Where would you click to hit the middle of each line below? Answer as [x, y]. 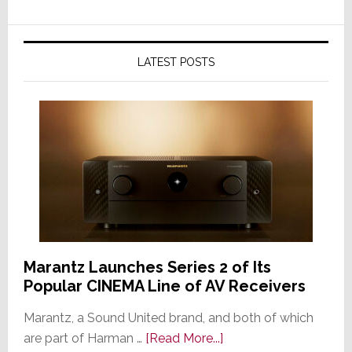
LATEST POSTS [176, 62]
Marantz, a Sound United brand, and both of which [168, 317]
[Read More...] [184, 338]
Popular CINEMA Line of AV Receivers [164, 286]
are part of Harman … [84, 338]
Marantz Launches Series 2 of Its [147, 267]
